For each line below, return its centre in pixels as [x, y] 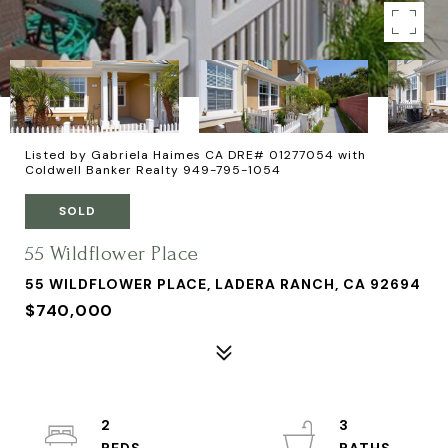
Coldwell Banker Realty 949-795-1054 [153, 170]
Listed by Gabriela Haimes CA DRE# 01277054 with [195, 155]
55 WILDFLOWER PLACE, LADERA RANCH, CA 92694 [223, 284]
